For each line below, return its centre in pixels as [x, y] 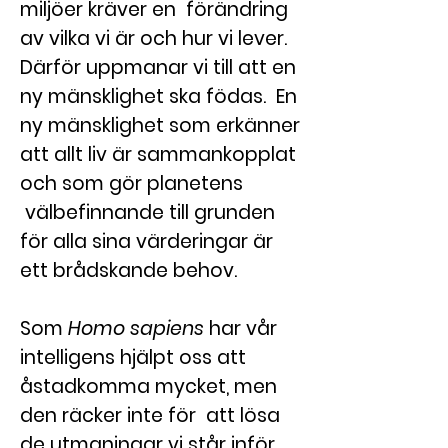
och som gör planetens [131, 183]
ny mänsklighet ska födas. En [158, 96]
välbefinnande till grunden [147, 212]
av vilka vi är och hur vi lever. [153, 38]
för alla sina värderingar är [146, 241]
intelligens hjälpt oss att [133, 357]
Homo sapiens [136, 328]
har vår [240, 328]
